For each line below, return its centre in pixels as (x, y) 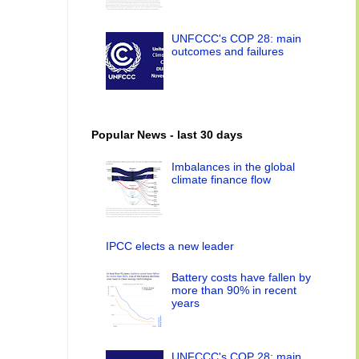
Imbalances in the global (234, 166)
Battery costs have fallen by (242, 277)
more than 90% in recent (234, 290)
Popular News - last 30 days (167, 134)
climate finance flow (222, 179)
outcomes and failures (228, 52)
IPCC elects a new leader (169, 246)
